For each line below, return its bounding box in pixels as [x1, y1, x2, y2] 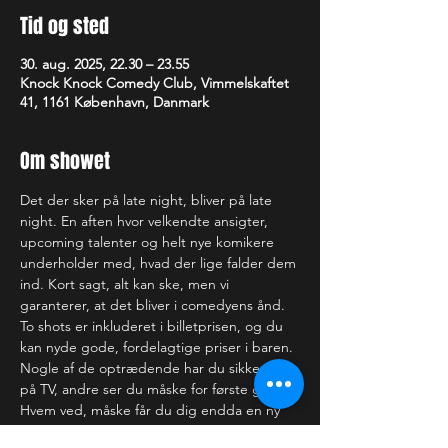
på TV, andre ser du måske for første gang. [20, 380, 293, 398]
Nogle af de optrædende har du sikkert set [20, 359, 297, 377]
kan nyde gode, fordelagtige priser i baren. [20, 338, 293, 356]
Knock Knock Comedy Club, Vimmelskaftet [20, 74, 289, 92]
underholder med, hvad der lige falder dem [20, 254, 300, 272]
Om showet [20, 146, 110, 176]
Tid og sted [20, 11, 109, 41]
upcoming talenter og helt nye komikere [20, 233, 278, 251]
